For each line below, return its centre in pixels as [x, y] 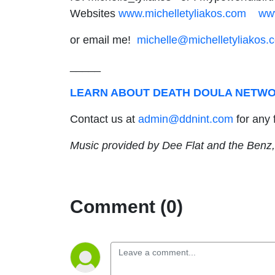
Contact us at [104, 119]
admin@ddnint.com [186, 119]
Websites [94, 13]
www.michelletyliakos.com [182, 13]
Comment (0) [126, 207]
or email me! [103, 40]
